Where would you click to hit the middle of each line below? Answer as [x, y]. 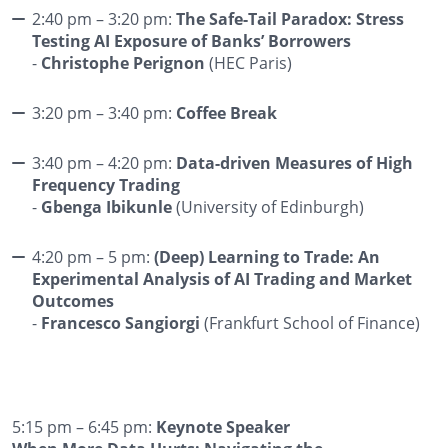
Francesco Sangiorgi [120, 322]
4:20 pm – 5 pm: [93, 256]
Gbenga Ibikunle [106, 206]
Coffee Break [226, 112]
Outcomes [73, 300]
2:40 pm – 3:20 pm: [104, 18]
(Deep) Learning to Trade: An [267, 256]
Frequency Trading [106, 184]
